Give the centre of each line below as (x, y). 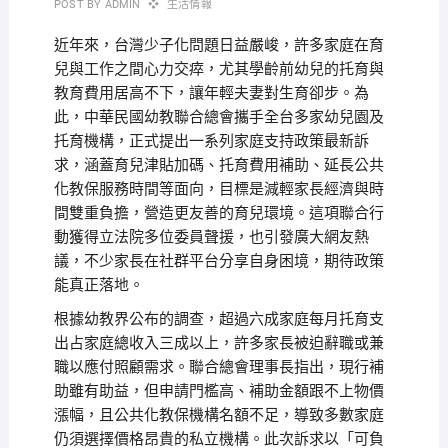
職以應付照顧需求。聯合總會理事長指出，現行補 (218, 367)
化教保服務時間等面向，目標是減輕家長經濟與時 (218, 189)
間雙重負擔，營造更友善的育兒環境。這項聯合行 (218, 213)
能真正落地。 (98, 285)
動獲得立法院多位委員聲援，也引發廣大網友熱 (211, 237)
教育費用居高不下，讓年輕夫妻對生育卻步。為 (211, 93)
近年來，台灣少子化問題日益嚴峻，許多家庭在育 (218, 45)
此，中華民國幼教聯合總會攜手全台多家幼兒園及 (218, 117)
